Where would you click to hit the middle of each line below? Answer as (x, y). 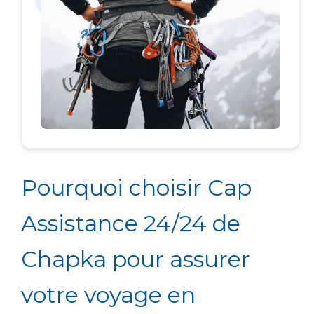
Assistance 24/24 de (130, 224)
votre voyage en (108, 295)
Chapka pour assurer (135, 259)
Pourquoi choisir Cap (136, 188)
